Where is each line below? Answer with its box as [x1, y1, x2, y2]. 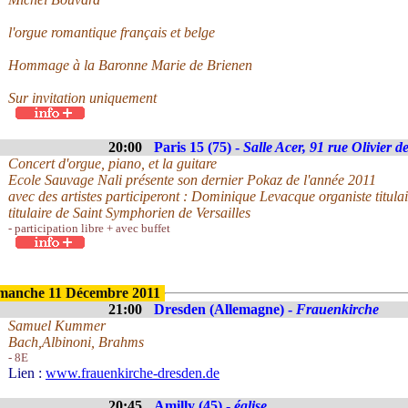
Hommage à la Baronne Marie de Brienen [8, 57, 252, 73]
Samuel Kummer [8, 318, 106, 333]
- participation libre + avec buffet [8, 221, 170, 235]
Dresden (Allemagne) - [154, 301, 296, 317]
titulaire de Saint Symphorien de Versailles [8, 205, 250, 220]
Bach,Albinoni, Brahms [8, 334, 144, 350]
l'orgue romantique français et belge [8, 25, 215, 40]
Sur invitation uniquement [8, 90, 157, 106]
